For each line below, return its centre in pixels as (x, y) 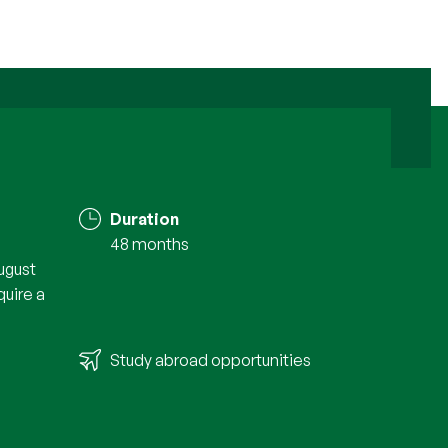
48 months (150, 244)
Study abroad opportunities (211, 360)
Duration (145, 219)
